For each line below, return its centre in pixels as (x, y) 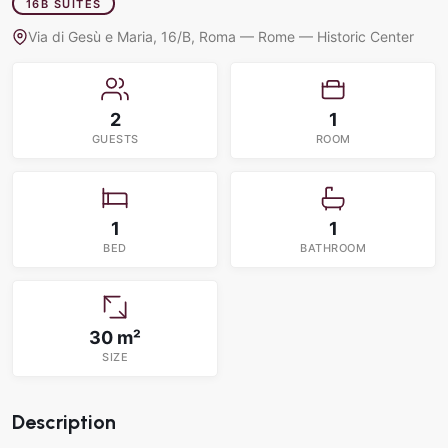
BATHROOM (333, 248)
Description (64, 422)
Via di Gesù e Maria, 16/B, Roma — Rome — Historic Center (221, 36)
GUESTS (115, 139)
